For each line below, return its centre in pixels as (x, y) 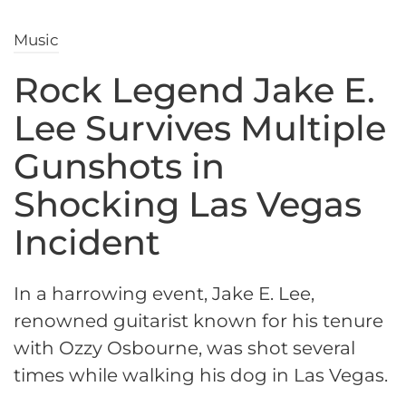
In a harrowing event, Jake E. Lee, (164, 294)
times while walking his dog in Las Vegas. (201, 376)
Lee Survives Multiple (200, 129)
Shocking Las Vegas (188, 205)
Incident (87, 243)
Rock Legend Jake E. (194, 91)
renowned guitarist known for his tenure (198, 321)
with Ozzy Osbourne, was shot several (184, 348)
